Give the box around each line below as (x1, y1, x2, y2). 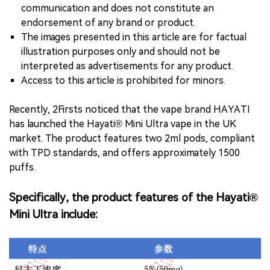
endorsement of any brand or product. (21, 17, 195, 28)
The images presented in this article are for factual (21, 31, 246, 43)
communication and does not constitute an (21, 2, 214, 14)
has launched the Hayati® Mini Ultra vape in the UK (9, 118, 236, 130)
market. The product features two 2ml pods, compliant (9, 133, 255, 144)
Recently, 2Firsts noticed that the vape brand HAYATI (9, 104, 250, 115)
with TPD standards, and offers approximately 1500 (9, 147, 240, 159)
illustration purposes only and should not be (21, 46, 220, 57)
